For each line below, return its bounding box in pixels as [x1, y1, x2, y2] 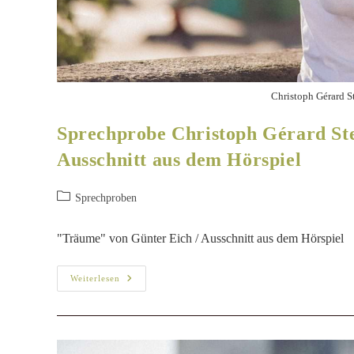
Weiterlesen [70, 273, 120, 284]
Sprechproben [75, 192, 137, 205]
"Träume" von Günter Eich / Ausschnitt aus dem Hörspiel [57, 232, 344, 246]
